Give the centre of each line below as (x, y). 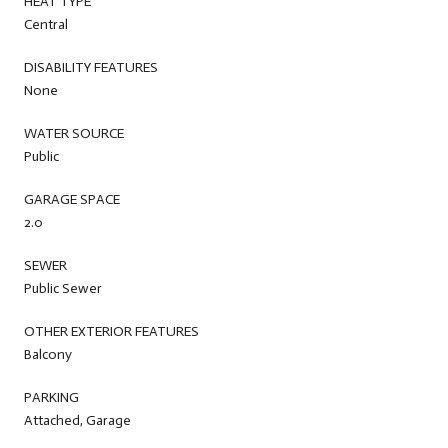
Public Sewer (63, 288)
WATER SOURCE (74, 133)
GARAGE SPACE (72, 199)
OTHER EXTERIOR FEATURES (111, 331)
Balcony (48, 354)
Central (46, 24)
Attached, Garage (77, 420)
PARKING (51, 397)
